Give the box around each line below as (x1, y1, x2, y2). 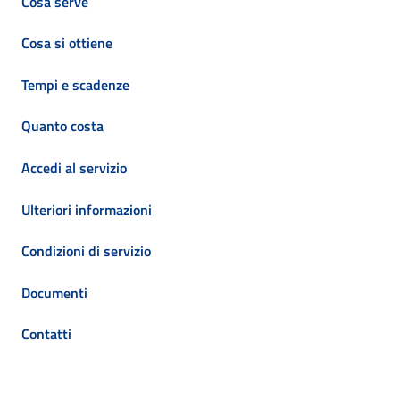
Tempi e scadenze (21, 73, 129, 96)
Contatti (21, 323, 71, 346)
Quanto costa (21, 115, 104, 137)
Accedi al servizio (21, 156, 127, 179)
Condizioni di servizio (21, 240, 151, 262)
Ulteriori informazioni (21, 198, 152, 221)
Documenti (21, 281, 87, 304)
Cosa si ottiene (21, 32, 112, 54)
